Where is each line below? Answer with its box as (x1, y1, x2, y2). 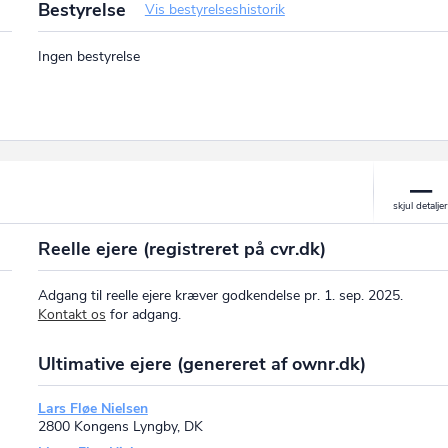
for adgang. (105, 304, 181, 324)
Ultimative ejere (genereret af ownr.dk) (37, 351, 366, 376)
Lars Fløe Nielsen (37, 398, 148, 418)
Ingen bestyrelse (37, 47, 140, 67)
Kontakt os (37, 304, 106, 324)
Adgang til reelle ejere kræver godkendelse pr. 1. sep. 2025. (37, 285, 403, 305)
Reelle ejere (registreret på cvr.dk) (37, 236, 326, 261)
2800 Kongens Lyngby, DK (37, 416, 203, 436)
